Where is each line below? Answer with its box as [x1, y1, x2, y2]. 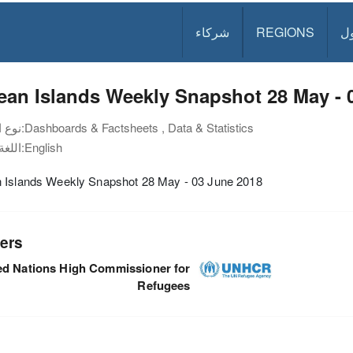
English [24, 139, 62, 155]
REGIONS [256, 23, 315, 41]
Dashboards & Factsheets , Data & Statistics [24, 119, 254, 136]
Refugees [137, 276, 191, 294]
